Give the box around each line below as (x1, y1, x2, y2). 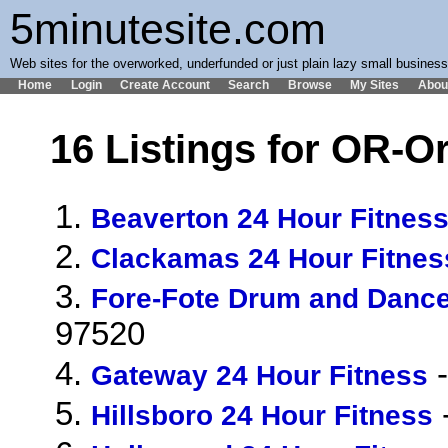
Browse (287, 77, 332, 92)
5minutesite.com (10, 5, 326, 53)
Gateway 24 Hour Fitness (91, 359, 428, 391)
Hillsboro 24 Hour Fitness (91, 399, 433, 431)
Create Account (120, 77, 211, 92)
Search (228, 77, 270, 92)
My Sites (350, 77, 400, 92)
